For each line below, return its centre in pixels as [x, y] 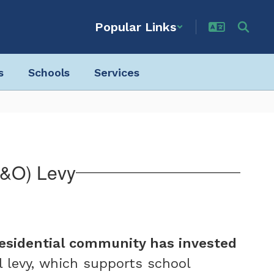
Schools [49, 72]
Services [117, 72]
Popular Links [135, 27]
